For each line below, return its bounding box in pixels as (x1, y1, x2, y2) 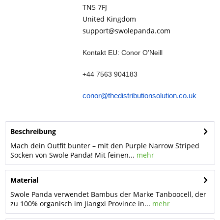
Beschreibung (10, 127, 56, 136)
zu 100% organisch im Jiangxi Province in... (10, 199, 150, 208)
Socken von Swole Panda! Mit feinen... (10, 150, 135, 160)
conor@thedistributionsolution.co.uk (82, 92, 196, 100)
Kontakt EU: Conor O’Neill (82, 49, 163, 56)
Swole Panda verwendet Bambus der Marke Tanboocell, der (10, 190, 206, 199)
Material (10, 175, 38, 185)
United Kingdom (82, 14, 136, 24)
